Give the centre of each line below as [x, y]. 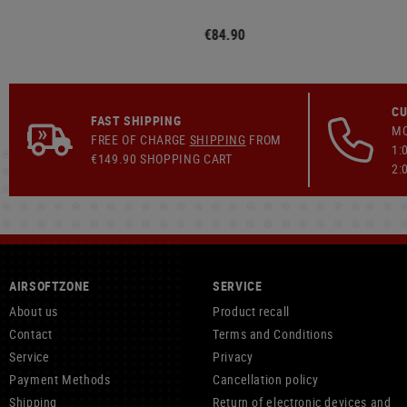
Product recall [251, 311]
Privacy [233, 357]
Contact [31, 334]
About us [34, 311]
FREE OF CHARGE [140, 139]
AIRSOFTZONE [50, 286]
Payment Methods [60, 379]
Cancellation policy [266, 379]
